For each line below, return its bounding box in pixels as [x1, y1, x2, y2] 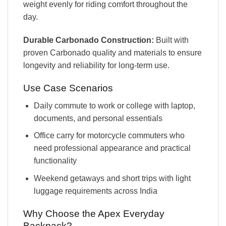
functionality [33, 156, 77, 165]
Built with [154, 36, 189, 45]
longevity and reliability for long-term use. [23, 61, 169, 70]
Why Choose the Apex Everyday [23, 208, 164, 219]
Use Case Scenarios [23, 82, 113, 93]
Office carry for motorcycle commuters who [33, 131, 185, 140]
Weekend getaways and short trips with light [33, 174, 191, 183]
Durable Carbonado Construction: [23, 36, 154, 45]
